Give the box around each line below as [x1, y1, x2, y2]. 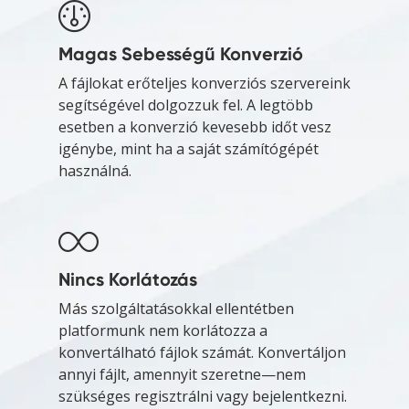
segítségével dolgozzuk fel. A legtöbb [58, 94, 313, 115]
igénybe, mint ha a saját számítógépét [58, 138, 319, 159]
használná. [58, 160, 131, 181]
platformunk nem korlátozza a [58, 320, 267, 341]
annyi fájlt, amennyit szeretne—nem [58, 363, 306, 384]
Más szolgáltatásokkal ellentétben [58, 298, 294, 319]
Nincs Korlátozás [58, 267, 197, 290]
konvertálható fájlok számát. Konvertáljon [58, 341, 346, 362]
